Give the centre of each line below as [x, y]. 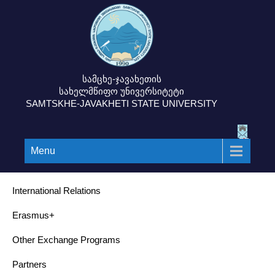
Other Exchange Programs [66, 240]
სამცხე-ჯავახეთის [122, 79]
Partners [29, 264]
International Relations [56, 191]
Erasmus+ [33, 215]
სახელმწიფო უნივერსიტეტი [122, 91]
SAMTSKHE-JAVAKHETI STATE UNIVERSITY [122, 103]
